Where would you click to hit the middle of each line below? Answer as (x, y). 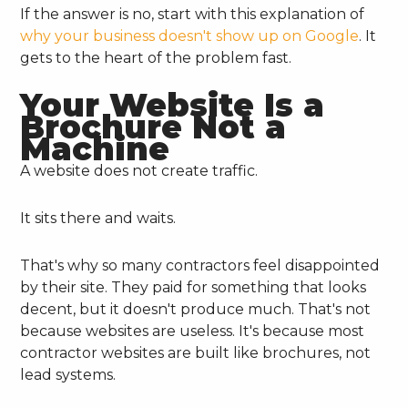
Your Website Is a (173, 106)
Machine (95, 149)
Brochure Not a (153, 127)
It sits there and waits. (98, 219)
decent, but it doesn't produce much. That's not (196, 310)
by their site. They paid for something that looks (194, 288)
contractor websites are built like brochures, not (196, 353)
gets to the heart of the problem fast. (156, 58)
